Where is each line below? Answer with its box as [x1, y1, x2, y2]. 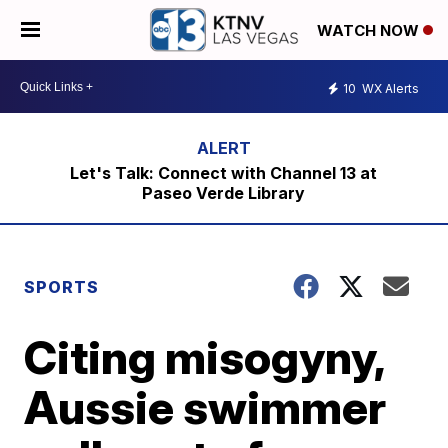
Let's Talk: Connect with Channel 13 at [70, 163, 378, 183]
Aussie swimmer [24, 379, 387, 435]
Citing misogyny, [24, 329, 385, 385]
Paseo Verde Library [142, 183, 306, 203]
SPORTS [24, 277, 100, 297]
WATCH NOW [317, 21, 423, 41]
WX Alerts [359, 80, 419, 96]
